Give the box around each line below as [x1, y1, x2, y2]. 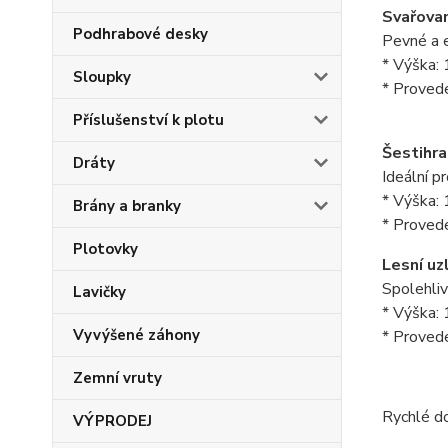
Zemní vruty [73, 368, 162, 388]
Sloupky [73, 67, 131, 87]
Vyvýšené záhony [73, 325, 200, 345]
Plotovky [73, 239, 138, 259]
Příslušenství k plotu [73, 110, 224, 130]
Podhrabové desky [73, 24, 208, 44]
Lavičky [73, 282, 126, 302]
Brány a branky [73, 196, 181, 216]
